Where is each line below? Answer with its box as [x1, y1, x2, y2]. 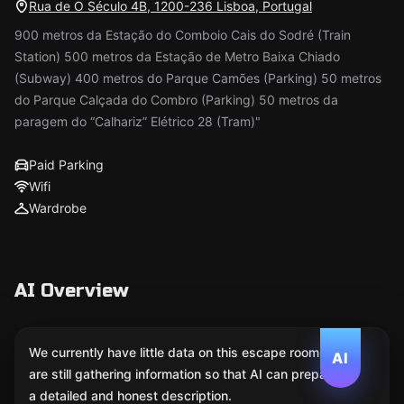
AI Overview [14, 280, 129, 302]
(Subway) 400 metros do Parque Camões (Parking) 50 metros [14, 70, 381, 86]
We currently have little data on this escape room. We [29, 344, 345, 360]
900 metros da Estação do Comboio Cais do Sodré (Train [14, 27, 351, 42]
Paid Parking [29, 157, 104, 172]
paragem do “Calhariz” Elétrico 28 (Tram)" [14, 114, 261, 129]
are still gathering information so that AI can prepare [29, 366, 338, 381]
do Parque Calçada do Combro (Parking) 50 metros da [14, 92, 338, 107]
